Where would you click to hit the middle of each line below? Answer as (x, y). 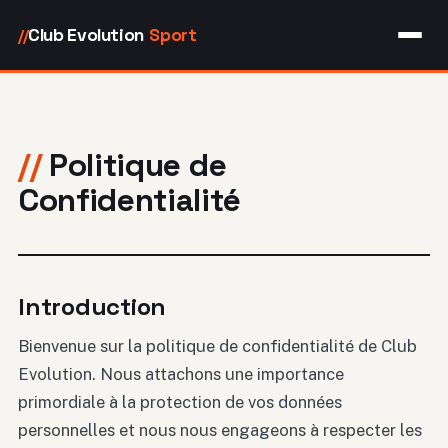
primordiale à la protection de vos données (180, 401)
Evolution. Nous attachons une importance (181, 373)
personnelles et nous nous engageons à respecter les (220, 429)
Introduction (92, 306)
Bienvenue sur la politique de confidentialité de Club (217, 345)
